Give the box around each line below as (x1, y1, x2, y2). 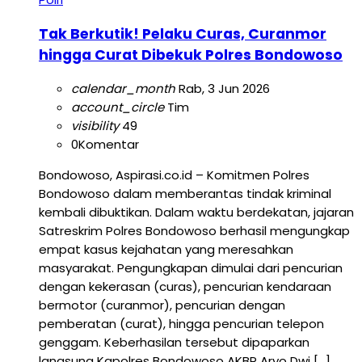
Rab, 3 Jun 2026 (175, 80, 270, 98)
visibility (71, 117, 119, 135)
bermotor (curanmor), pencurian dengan (39, 297, 285, 314)
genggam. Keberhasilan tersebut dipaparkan (39, 334, 309, 351)
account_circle (71, 99, 164, 116)
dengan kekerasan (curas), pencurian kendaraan (39, 278, 331, 296)
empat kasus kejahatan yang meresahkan (39, 241, 293, 259)
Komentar (78, 136, 139, 154)
